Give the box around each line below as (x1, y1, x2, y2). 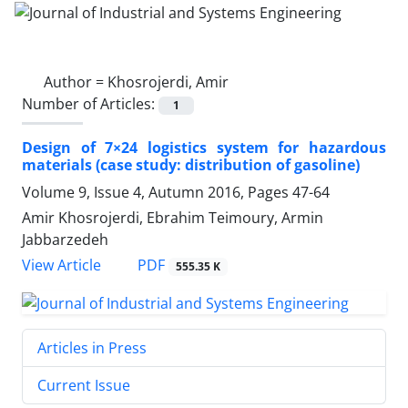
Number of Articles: (22, 93, 158, 114)
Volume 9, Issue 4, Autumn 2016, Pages (22, 181, 292, 202)
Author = (44, 71, 107, 92)
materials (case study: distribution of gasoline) (22, 154, 360, 175)
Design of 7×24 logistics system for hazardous (22, 137, 386, 158)
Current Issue (37, 374, 130, 395)
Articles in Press (37, 337, 147, 358)
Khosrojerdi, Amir (107, 71, 229, 92)
